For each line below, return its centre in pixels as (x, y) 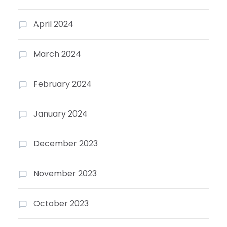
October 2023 (61, 203)
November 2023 (65, 173)
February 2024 (63, 84)
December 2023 (66, 143)
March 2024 (57, 54)
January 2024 (61, 113)
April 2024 (53, 24)
